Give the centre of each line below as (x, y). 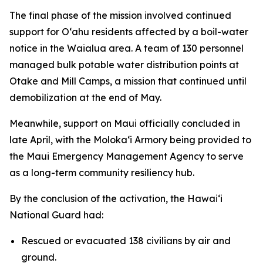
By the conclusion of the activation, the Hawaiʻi (116, 199)
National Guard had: (56, 215)
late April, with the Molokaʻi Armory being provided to (130, 140)
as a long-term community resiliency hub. (102, 173)
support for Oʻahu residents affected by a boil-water (129, 32)
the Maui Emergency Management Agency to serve (127, 156)
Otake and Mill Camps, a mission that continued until (128, 81)
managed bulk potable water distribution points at (124, 65)
